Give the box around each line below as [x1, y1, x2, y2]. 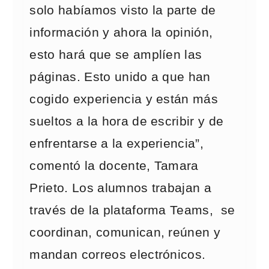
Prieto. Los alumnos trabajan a [29, 181, 212, 195]
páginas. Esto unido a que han [29, 70, 211, 84]
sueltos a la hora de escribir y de [29, 114, 224, 128]
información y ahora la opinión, [29, 25, 213, 40]
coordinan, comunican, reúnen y [29, 225, 221, 240]
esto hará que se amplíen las [29, 47, 202, 62]
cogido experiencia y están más [29, 92, 219, 106]
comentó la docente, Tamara [29, 159, 199, 173]
